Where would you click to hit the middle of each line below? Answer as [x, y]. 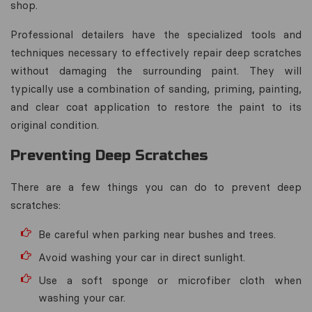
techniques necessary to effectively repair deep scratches [156, 53]
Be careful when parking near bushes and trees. [157, 234]
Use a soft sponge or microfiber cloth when [170, 280]
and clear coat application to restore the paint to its [156, 107]
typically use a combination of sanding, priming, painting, [156, 89]
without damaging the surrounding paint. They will [156, 71]
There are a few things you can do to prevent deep [156, 187]
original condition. [55, 125]
